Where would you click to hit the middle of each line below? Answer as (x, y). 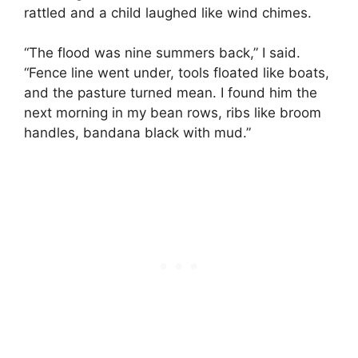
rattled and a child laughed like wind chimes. (168, 12)
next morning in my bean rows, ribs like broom (173, 113)
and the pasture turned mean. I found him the (171, 93)
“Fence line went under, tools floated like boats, (177, 73)
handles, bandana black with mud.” (137, 133)
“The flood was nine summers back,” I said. (162, 53)
